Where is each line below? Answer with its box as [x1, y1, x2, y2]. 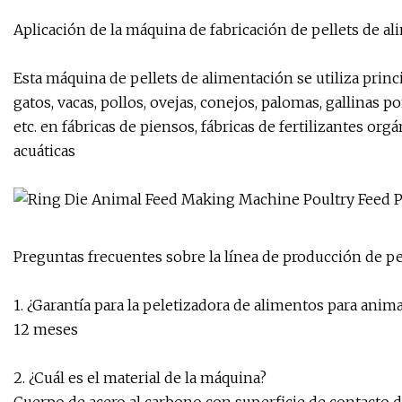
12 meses [13, 319, 78, 338]
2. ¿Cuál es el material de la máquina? [13, 368, 267, 387]
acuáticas [13, 141, 75, 160]
